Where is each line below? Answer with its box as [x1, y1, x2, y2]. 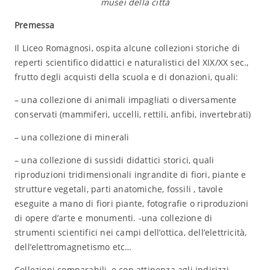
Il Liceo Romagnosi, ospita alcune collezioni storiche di [14, 42, 240, 54]
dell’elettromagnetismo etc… [14, 241, 132, 253]
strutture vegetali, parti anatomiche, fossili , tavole [14, 183, 223, 195]
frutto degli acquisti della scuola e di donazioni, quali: [14, 71, 239, 83]
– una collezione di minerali [14, 131, 130, 143]
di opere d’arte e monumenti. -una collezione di [14, 212, 213, 224]
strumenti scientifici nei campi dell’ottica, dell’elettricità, [14, 227, 247, 238]
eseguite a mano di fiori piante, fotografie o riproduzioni [14, 198, 249, 209]
